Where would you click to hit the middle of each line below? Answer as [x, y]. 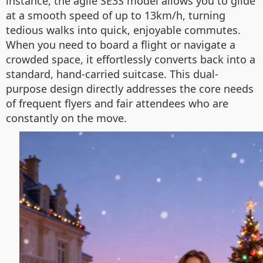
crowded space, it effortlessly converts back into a [131, 59]
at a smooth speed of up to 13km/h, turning [116, 15]
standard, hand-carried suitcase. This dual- [112, 74]
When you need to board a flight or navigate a [121, 45]
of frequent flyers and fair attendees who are [117, 103]
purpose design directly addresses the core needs [130, 89]
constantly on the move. [66, 118]
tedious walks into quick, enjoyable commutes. [123, 30]
